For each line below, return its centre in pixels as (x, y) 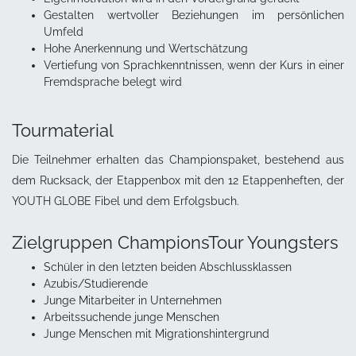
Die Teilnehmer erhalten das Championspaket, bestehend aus (178, 159)
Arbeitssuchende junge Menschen (132, 317)
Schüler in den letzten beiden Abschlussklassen (168, 267)
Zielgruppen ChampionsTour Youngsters (175, 242)
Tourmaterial (63, 130)
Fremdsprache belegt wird (113, 81)
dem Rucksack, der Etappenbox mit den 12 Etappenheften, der (178, 180)
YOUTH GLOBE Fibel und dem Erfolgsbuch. (126, 201)
